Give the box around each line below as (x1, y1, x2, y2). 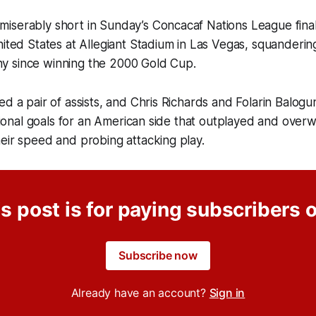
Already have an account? (71, 286, 209, 300)
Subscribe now (119, 248, 197, 263)
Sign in (209, 286, 245, 300)
